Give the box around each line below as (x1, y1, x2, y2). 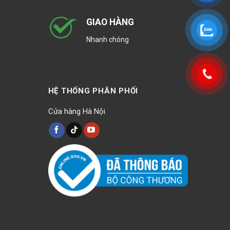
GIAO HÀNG (86, 17, 134, 28)
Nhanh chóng (86, 35, 129, 44)
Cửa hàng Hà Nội (48, 106, 105, 116)
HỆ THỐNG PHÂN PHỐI (48, 86, 138, 95)
